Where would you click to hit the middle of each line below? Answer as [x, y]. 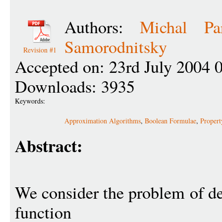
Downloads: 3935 [75, 86]
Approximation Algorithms [103, 121]
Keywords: [31, 101]
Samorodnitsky [116, 47]
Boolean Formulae [170, 121]
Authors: [102, 27]
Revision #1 [40, 50]
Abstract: [49, 146]
